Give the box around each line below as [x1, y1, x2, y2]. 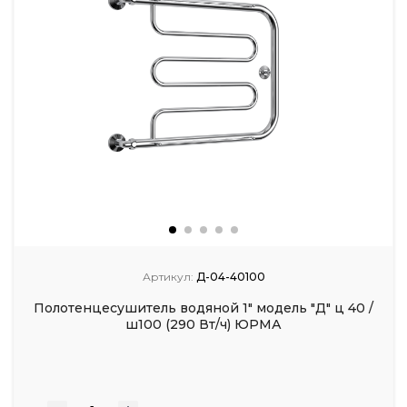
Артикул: [142, 269, 194, 283]
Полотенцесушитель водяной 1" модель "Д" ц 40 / [34, 299, 373, 316]
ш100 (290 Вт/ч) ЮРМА [125, 315, 282, 333]
